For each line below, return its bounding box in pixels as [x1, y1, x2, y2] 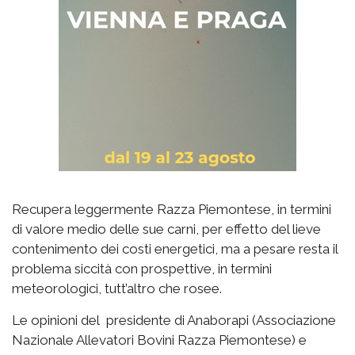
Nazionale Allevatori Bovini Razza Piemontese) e [12, 331, 307, 348]
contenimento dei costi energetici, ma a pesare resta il [12, 240, 338, 257]
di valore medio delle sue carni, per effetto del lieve [12, 220, 321, 237]
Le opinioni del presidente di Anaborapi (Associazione [12, 311, 336, 328]
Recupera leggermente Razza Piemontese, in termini [12, 200, 331, 217]
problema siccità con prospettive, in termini [12, 260, 272, 277]
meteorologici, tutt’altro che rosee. [12, 280, 222, 296]
